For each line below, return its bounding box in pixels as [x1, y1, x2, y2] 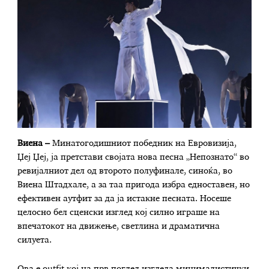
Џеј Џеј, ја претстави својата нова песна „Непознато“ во [17, 153, 250, 162]
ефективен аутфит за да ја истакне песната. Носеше [17, 194, 232, 203]
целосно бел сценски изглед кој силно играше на [17, 208, 220, 217]
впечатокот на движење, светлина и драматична [17, 222, 220, 231]
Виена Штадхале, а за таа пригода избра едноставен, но [17, 180, 250, 189]
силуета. [17, 235, 52, 244]
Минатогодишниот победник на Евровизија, [50, 139, 237, 148]
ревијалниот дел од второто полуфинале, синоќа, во [17, 166, 233, 175]
